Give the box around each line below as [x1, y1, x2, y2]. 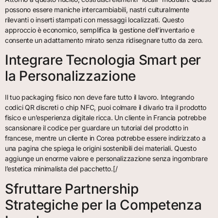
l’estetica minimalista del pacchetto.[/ [5, 164, 118, 173]
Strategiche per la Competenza [5, 196, 202, 213]
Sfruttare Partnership [5, 180, 139, 197]
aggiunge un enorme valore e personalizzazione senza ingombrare [5, 154, 208, 163]
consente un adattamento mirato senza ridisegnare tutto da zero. [5, 36, 203, 45]
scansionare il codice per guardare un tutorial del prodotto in [5, 124, 188, 132]
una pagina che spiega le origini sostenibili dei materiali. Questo [5, 144, 197, 153]
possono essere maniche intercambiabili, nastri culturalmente [5, 5, 190, 14]
